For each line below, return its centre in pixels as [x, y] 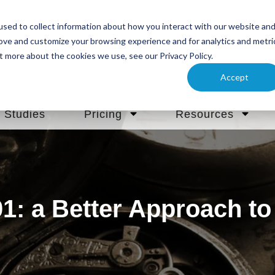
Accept [235, 77]
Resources [204, 114]
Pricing [103, 114]
